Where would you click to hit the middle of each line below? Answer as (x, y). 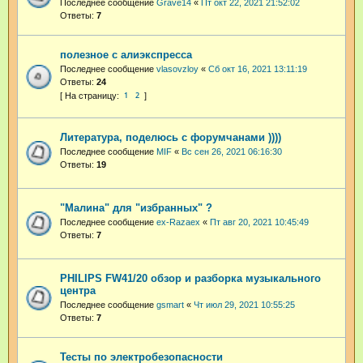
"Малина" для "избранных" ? (136, 207)
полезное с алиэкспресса (126, 55)
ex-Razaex (178, 222)
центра (78, 290)
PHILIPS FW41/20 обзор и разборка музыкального (190, 278)
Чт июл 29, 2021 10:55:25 (244, 304)
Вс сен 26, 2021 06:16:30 (232, 151)
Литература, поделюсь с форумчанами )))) (171, 137)
